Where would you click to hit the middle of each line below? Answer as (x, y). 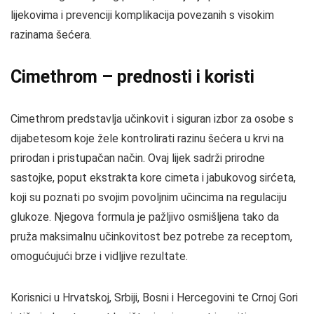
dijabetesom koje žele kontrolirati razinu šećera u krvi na (147, 138)
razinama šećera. (51, 35)
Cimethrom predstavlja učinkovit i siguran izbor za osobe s (152, 119)
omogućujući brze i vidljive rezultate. (99, 256)
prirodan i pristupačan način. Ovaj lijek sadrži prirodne (138, 158)
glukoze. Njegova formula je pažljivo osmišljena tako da (145, 217)
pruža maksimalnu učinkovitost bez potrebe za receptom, (151, 237)
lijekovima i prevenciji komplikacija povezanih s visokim (142, 15)
